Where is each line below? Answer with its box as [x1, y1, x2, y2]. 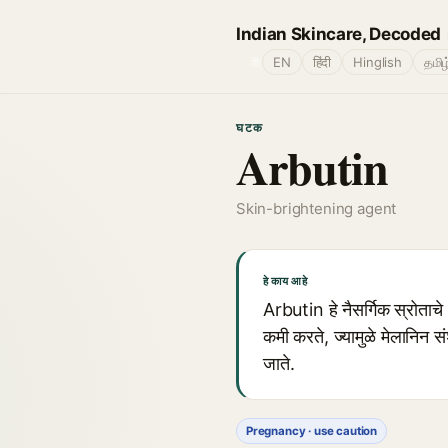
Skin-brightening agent [236, 199, 397, 218]
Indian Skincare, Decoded [236, 23, 441, 44]
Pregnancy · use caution [246, 424, 378, 438]
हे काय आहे [263, 274, 308, 288]
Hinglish [353, 54, 402, 70]
